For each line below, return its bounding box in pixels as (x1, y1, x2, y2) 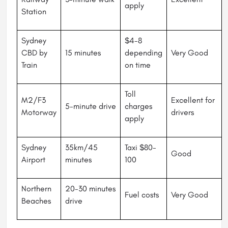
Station (21, 7, 46, 17)
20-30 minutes (65, 184, 116, 194)
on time (125, 60, 151, 70)
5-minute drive (65, 101, 116, 111)
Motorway (21, 107, 56, 118)
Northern (21, 184, 51, 194)
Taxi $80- (125, 142, 156, 153)
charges (125, 101, 152, 111)
